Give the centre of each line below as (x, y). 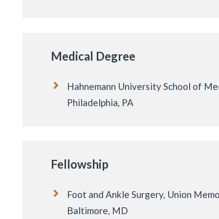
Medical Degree (93, 56)
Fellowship (79, 164)
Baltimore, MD (97, 211)
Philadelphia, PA (100, 102)
